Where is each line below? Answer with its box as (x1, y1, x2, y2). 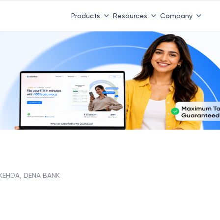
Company (160, 11, 192, 20)
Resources (112, 11, 147, 20)
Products (71, 11, 100, 20)
